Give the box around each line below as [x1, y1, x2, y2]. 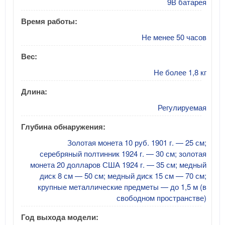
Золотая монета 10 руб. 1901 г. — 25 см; [67, 137, 206, 148]
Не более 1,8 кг [154, 66, 206, 77]
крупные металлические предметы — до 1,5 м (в [38, 181, 206, 192]
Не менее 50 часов [142, 31, 206, 42]
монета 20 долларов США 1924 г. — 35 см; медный [30, 159, 206, 170]
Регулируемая [158, 101, 206, 113]
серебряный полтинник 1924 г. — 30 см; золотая [40, 148, 206, 159]
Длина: [21, 85, 47, 97]
